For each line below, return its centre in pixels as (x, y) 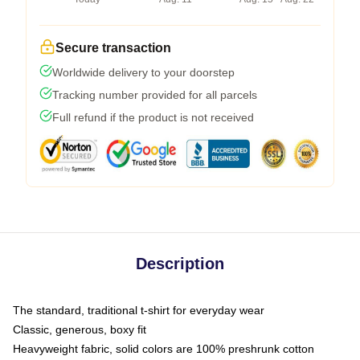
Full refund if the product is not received (153, 117)
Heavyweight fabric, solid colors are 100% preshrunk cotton (164, 348)
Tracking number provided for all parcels (155, 94)
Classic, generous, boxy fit (80, 329)
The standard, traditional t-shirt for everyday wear (139, 310)
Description (180, 263)
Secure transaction (113, 47)
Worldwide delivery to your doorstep (143, 72)
